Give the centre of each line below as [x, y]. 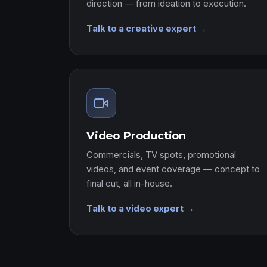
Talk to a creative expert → [147, 29]
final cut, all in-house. [129, 183]
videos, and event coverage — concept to [173, 169]
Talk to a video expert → [140, 209]
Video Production [136, 136]
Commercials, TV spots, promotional [161, 155]
